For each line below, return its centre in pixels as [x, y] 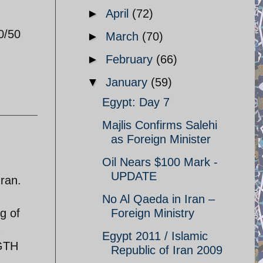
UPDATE [134, 176]
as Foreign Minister [161, 139]
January [128, 82]
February [131, 59]
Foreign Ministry [153, 213]
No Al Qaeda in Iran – [159, 199]
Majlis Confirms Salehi [160, 125]
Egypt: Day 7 [136, 102]
